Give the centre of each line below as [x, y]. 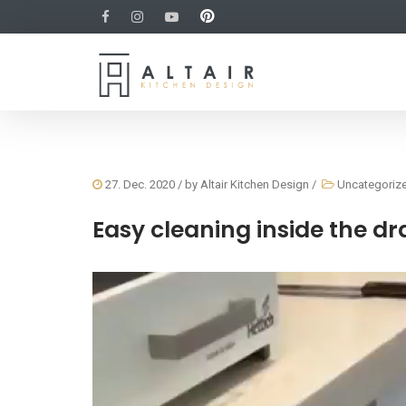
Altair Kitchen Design [255, 184]
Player [112, 303]
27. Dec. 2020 [139, 184]
